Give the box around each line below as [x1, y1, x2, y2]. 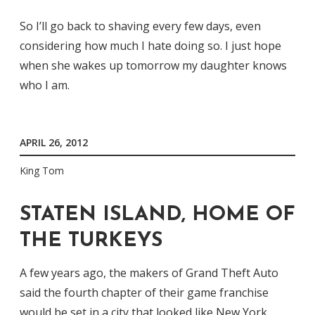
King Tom [20, 164, 64, 178]
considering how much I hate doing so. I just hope [20, 37, 281, 53]
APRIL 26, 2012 [20, 135, 88, 149]
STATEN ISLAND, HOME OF [20, 204, 295, 225]
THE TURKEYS [20, 230, 162, 251]
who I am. [20, 77, 70, 93]
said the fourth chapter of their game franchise [20, 284, 269, 300]
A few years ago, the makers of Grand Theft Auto [20, 264, 278, 281]
